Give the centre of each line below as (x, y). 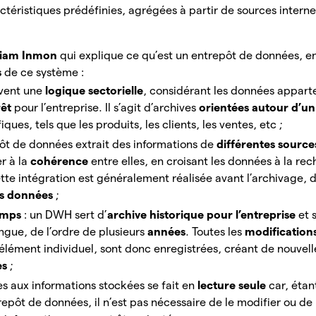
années (167, 232)
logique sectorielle (95, 91)
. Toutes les (215, 232)
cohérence (61, 162)
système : (60, 73)
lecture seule (233, 286)
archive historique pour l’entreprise (202, 215)
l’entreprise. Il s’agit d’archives (120, 108)
